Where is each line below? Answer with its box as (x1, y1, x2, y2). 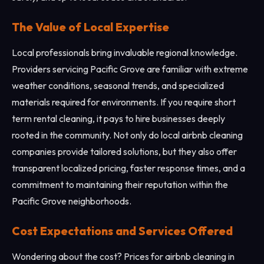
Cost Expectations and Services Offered (12, 224, 233, 238)
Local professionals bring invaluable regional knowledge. (12, 47, 237, 58)
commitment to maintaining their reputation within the (12, 179, 228, 190)
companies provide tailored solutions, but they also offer (12, 146, 237, 157)
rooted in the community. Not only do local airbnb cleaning (12, 129, 243, 141)
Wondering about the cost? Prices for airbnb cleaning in (12, 250, 235, 262)
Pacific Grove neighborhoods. (12, 195, 131, 207)
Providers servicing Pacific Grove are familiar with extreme (12, 63, 248, 75)
